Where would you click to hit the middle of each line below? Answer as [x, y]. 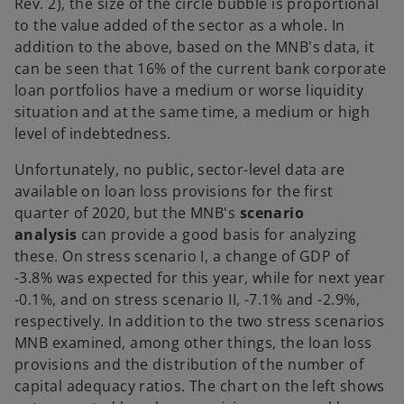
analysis [46, 234]
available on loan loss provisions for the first [174, 191]
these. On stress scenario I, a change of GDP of [182, 256]
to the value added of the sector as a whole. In [180, 25]
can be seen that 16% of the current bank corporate [201, 68]
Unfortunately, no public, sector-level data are [180, 169]
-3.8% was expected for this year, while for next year [200, 277]
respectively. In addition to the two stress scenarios [200, 321]
